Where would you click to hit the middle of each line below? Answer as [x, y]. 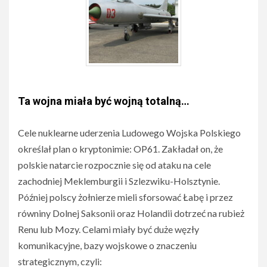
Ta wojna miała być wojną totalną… [104, 101]
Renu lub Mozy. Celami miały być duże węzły [108, 229]
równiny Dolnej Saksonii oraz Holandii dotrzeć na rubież [131, 213]
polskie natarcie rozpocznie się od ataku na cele [114, 165]
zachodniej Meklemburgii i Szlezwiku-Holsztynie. [119, 181]
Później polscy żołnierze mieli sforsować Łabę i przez [125, 197]
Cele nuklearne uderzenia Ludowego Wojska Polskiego [129, 133]
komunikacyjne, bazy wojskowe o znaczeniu [107, 246]
